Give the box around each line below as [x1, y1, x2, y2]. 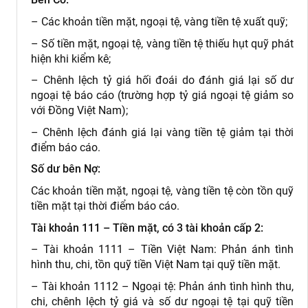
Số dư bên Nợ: [31, 162, 100, 176]
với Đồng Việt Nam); [31, 104, 128, 118]
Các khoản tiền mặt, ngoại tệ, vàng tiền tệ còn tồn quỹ [31, 184, 294, 197]
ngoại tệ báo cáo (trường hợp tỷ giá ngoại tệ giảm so [31, 89, 294, 102]
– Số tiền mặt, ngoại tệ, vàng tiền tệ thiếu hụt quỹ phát [31, 36, 294, 50]
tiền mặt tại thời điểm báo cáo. [31, 199, 179, 212]
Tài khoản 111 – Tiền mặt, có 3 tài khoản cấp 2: [31, 221, 263, 234]
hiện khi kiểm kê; [31, 52, 111, 65]
